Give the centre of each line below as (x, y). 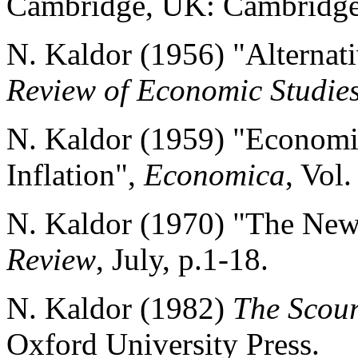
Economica (215, 175)
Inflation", (75, 175)
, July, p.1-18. (182, 259)
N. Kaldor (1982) (119, 308)
